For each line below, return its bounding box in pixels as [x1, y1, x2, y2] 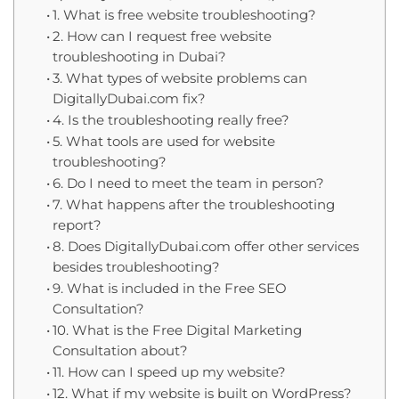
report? [52, 216, 102, 233]
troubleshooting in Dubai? [52, 48, 226, 65]
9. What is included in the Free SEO [52, 280, 287, 297]
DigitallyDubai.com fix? [52, 90, 206, 107]
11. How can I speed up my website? [52, 363, 286, 380]
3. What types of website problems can [52, 69, 307, 86]
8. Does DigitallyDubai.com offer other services [52, 238, 359, 255]
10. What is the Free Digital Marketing [52, 322, 302, 338]
